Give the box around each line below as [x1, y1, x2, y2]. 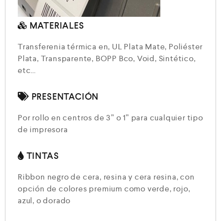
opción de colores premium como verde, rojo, [18, 184, 190, 194]
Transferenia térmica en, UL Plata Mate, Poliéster [18, 41, 203, 52]
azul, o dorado [18, 195, 71, 206]
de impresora [18, 124, 68, 135]
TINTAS [24, 150, 59, 162]
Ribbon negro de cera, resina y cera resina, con [18, 172, 195, 183]
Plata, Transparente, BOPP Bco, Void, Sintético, [18, 53, 196, 64]
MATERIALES [27, 20, 84, 32]
